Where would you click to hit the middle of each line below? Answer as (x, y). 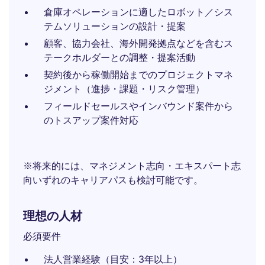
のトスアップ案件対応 (91, 120)
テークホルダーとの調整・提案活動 (119, 57)
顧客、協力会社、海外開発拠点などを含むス (138, 43)
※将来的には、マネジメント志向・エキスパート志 (132, 166)
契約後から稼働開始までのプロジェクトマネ (138, 75)
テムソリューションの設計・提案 (115, 26)
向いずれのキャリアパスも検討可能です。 (113, 180)
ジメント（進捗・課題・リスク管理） (124, 89)
